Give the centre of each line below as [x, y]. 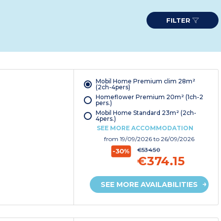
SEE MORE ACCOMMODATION [145, 128]
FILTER [179, 20]
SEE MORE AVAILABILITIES [149, 185]
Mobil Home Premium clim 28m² [145, 81]
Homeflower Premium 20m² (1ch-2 [149, 97]
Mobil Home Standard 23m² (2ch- [146, 113]
